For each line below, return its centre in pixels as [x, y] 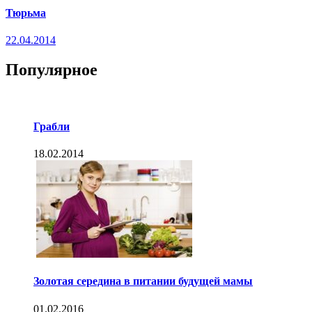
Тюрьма [26, 13]
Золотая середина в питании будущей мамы [143, 281]
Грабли [52, 126]
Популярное [52, 69]
